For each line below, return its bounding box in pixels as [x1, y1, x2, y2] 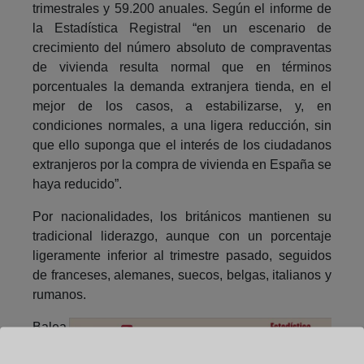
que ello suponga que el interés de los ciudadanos [32, 137, 331, 152]
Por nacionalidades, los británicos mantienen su [32, 209, 331, 223]
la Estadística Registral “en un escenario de [32, 20, 331, 35]
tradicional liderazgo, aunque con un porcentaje [32, 228, 331, 243]
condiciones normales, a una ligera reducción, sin [32, 118, 331, 132]
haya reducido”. [32, 176, 122, 191]
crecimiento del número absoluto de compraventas [32, 40, 331, 54]
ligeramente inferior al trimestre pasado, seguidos [32, 248, 331, 262]
